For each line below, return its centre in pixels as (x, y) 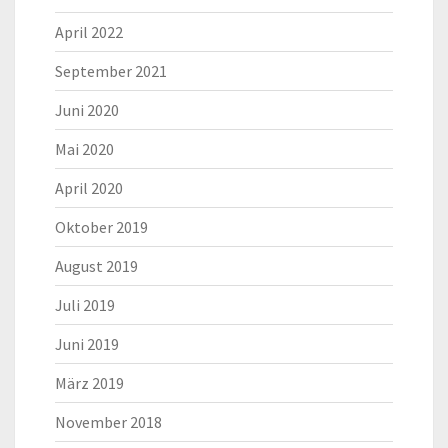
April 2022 (89, 32)
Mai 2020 (84, 149)
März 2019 (89, 383)
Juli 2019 (85, 305)
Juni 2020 (87, 110)
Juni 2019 (87, 344)
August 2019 (96, 266)
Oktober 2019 (101, 227)
